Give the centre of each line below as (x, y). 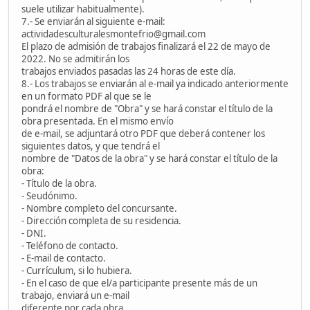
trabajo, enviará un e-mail (75, 295)
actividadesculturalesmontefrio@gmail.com (113, 34)
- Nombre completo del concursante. (99, 208)
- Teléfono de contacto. (70, 245)
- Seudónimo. (49, 195)
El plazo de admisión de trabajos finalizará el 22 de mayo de (146, 46)
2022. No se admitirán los (75, 58)
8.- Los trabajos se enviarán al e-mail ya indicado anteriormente (155, 83)
